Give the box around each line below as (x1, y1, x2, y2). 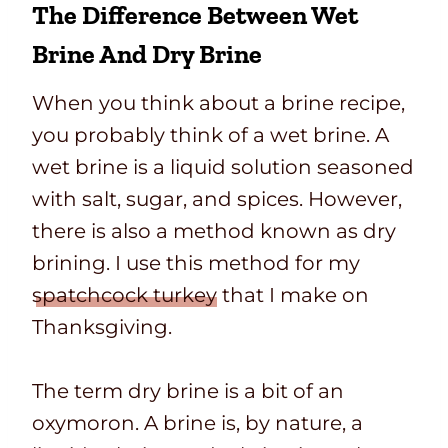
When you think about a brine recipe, (32, 91, 405, 116)
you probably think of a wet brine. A (32, 123, 389, 148)
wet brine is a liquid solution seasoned (32, 155, 414, 180)
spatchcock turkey (32, 283, 217, 308)
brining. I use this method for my (32, 251, 360, 276)
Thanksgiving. (32, 315, 172, 340)
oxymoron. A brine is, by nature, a (32, 411, 363, 436)
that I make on (217, 283, 369, 308)
